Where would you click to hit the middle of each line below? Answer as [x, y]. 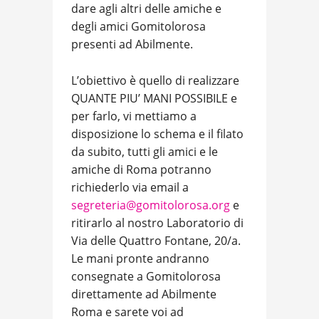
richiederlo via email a [130, 188]
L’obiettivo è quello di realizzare [155, 81]
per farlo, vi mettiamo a [134, 116]
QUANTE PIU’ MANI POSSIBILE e [154, 99]
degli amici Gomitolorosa [138, 27]
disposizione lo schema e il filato [157, 134]
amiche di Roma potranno [141, 170]
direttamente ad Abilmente [144, 294]
